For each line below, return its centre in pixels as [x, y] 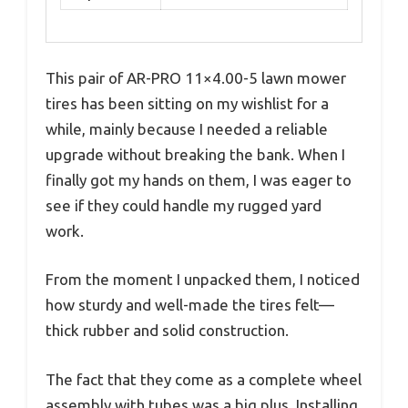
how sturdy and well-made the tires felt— [190, 305]
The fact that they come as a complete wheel [204, 379]
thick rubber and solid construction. [167, 331]
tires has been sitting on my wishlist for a [187, 103]
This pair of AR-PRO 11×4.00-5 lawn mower [196, 77]
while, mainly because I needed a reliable [187, 128]
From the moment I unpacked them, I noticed [203, 280]
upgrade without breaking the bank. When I [195, 154]
